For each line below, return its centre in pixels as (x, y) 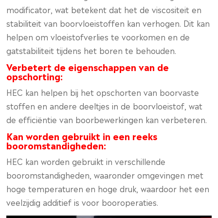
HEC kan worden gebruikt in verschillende (86, 161)
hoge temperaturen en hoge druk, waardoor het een (108, 188)
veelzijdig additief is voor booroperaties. (82, 202)
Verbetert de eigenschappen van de (88, 66)
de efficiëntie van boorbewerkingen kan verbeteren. (107, 119)
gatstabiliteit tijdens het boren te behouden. (91, 50)
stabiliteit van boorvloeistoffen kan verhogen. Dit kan (108, 23)
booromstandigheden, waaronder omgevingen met (105, 175)
